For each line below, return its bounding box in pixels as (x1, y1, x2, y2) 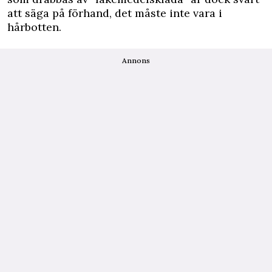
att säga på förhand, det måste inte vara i (7, 5, 222, 20)
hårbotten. (7, 19, 61, 34)
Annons (122, 55, 150, 65)
